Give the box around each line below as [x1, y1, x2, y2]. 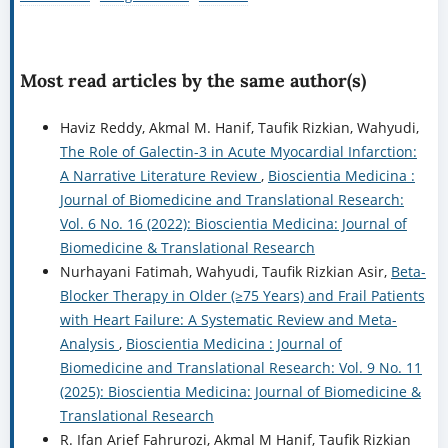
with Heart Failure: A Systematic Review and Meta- [59, 310, 397, 330]
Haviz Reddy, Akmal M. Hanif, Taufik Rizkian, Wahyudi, [59, 118, 419, 138]
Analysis [59, 334, 119, 354]
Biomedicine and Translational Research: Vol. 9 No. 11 [59, 358, 422, 378]
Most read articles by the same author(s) [19, 69, 366, 93]
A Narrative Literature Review [59, 166, 261, 186]
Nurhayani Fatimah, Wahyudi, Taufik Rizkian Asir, [59, 262, 391, 282]
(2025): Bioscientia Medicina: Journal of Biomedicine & [59, 382, 421, 402]
